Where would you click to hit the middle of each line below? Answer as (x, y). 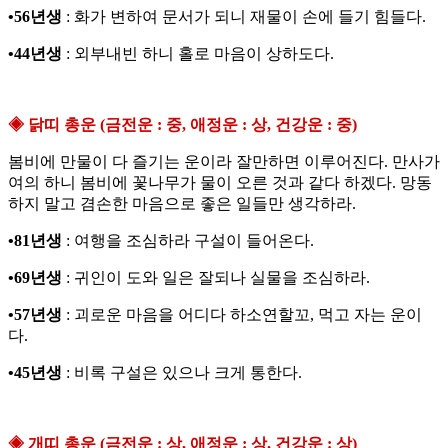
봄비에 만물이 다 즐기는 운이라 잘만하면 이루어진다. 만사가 (224, 162)
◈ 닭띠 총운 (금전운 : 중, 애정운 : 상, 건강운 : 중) (182, 125)
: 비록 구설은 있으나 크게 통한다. (182, 373)
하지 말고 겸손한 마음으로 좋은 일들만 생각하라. (182, 204)
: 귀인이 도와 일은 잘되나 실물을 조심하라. (216, 278)
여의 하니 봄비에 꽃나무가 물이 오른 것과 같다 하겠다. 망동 (220, 183)
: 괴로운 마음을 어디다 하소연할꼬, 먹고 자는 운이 (242, 315)
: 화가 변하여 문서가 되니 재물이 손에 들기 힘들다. (244, 17)
